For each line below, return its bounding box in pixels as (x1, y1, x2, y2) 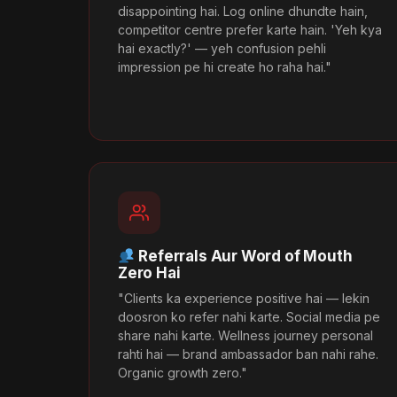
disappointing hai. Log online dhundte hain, (118, 3, 368, 19)
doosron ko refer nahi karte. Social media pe (118, 308, 380, 324)
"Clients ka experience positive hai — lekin (118, 290, 370, 306)
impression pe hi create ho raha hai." (118, 58, 331, 74)
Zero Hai (118, 263, 181, 282)
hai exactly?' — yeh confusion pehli (118, 40, 326, 56)
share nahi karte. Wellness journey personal (118, 327, 373, 343)
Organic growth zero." (118, 364, 247, 380)
